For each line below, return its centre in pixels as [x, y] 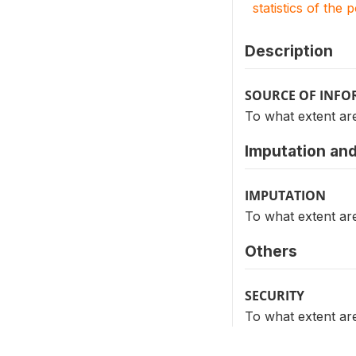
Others [271, 251]
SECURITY [275, 296]
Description [289, 51]
